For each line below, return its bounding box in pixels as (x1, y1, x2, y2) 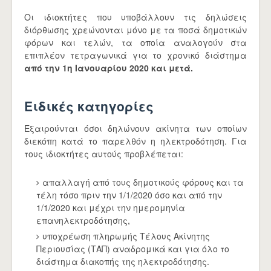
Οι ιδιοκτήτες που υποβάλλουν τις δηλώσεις (24, 11, 247, 23)
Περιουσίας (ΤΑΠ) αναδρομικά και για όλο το (36, 243, 229, 255)
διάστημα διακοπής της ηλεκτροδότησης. (36, 255, 209, 267)
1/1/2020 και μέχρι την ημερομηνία (36, 201, 185, 214)
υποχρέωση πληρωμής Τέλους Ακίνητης (42, 230, 210, 242)
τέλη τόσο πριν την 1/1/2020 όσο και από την (36, 189, 222, 201)
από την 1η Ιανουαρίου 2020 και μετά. (24, 62, 193, 74)
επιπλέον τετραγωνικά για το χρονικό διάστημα (24, 49, 247, 61)
